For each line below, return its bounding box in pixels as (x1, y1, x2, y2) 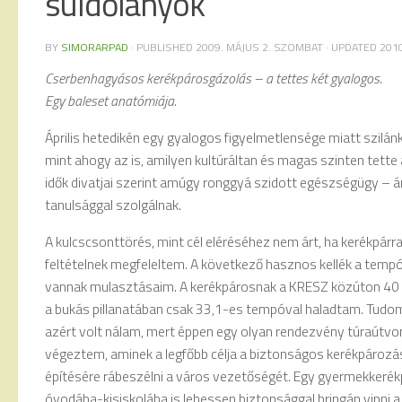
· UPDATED (323, 39, 380, 56)
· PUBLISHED (131, 39, 196, 56)
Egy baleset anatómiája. (45, 90, 177, 112)
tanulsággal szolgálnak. (45, 194, 181, 216)
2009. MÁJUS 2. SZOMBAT (196, 39, 323, 56)
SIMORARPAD (61, 39, 128, 56)
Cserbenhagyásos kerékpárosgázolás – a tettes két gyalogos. (45, 67, 382, 90)
